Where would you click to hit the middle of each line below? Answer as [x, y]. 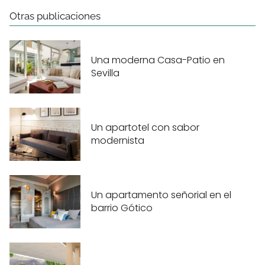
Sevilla [105, 73]
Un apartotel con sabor [145, 127]
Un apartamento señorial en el [161, 195]
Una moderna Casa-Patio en [158, 60]
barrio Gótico [122, 208]
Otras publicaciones [55, 16]
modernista [118, 140]
